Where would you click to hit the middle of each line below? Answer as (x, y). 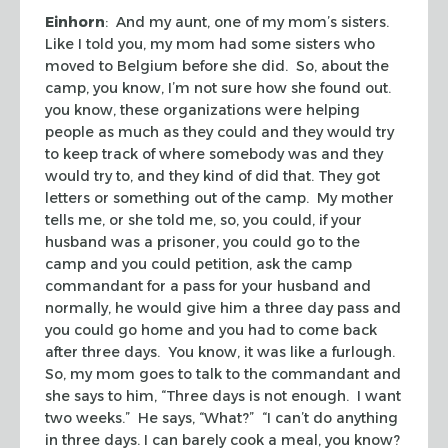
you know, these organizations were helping (202, 109)
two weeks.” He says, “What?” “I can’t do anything (221, 417)
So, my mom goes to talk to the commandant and (223, 373)
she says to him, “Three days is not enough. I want (223, 395)
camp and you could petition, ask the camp (198, 263)
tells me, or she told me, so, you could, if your (203, 219)
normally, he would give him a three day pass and (223, 307)
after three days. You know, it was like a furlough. (222, 351)
